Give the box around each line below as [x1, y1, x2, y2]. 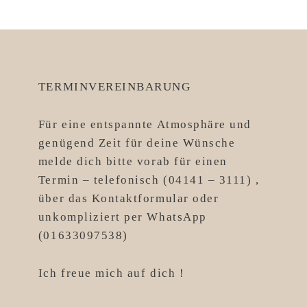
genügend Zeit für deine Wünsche [38, 136, 236, 149]
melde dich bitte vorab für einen [38, 155, 228, 168]
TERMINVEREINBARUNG [38, 80, 191, 93]
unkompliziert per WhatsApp [38, 210, 207, 223]
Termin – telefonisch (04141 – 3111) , [38, 173, 260, 186]
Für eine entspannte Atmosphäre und [38, 118, 251, 131]
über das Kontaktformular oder [38, 192, 219, 205]
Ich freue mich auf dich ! [38, 267, 185, 280]
